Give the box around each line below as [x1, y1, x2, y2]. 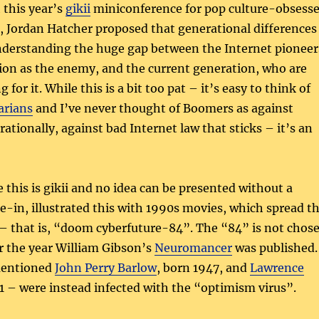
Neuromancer [154, 240, 232, 255]
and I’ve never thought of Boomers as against [32, 100, 293, 115]
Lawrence [249, 260, 304, 275]
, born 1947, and [156, 260, 250, 275]
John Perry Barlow [54, 260, 157, 275]
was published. [231, 240, 318, 255]
